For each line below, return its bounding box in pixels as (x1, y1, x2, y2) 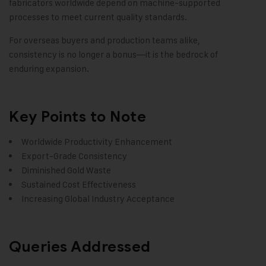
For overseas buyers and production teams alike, (9, 34, 200, 46)
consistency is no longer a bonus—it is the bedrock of (9, 49, 218, 61)
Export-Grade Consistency (21, 150, 127, 162)
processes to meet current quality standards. (9, 11, 187, 23)
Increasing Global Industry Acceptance (21, 193, 175, 205)
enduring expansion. (9, 63, 89, 75)
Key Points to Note (9, 107, 146, 126)
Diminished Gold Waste (21, 164, 111, 176)
